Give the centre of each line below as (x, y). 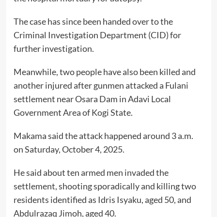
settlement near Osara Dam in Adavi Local (92, 99)
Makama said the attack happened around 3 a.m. (103, 136)
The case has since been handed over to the (93, 22)
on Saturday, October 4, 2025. (69, 149)
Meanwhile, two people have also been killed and (104, 72)
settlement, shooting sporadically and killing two (105, 186)
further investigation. (54, 49)
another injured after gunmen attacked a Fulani (101, 85)
